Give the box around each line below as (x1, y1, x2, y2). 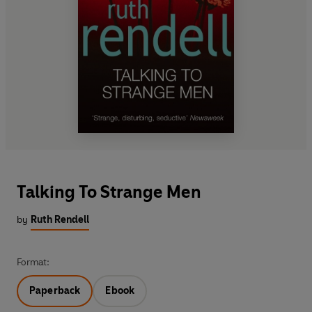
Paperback (29, 284, 81, 297)
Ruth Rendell (31, 213, 89, 226)
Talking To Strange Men (17, 181, 201, 202)
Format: (17, 256, 49, 268)
